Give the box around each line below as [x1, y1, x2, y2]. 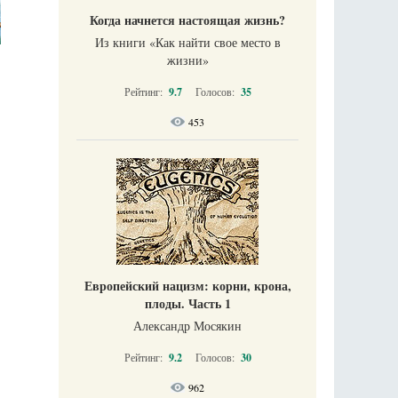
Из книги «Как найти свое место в [94, 33, 281, 51]
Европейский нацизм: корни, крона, [84, 275, 291, 295]
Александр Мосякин [133, 316, 242, 334]
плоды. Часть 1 [144, 293, 231, 313]
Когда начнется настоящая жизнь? [90, 10, 285, 29]
